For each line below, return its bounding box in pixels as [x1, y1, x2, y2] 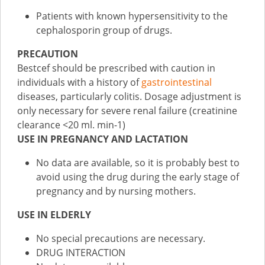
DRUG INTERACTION [36, 246, 125, 259]
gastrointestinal [141, 76, 212, 89]
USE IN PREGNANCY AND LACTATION [17, 132, 188, 146]
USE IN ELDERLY [17, 208, 91, 221]
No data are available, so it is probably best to [36, 156, 240, 169]
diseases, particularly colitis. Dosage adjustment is [17, 90, 241, 103]
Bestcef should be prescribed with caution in [17, 62, 215, 75]
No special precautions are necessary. [36, 232, 205, 245]
